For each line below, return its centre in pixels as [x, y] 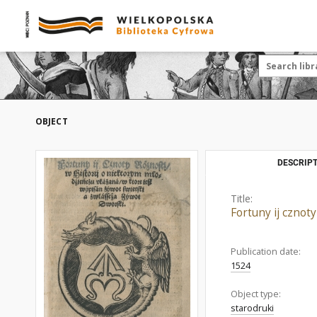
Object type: [256, 294]
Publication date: [266, 252]
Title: [242, 198]
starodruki [252, 308]
